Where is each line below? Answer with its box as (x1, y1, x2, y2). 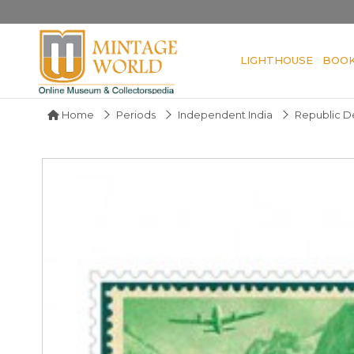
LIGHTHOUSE (240, 53, 313, 66)
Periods (116, 107, 156, 121)
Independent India (178, 107, 273, 121)
